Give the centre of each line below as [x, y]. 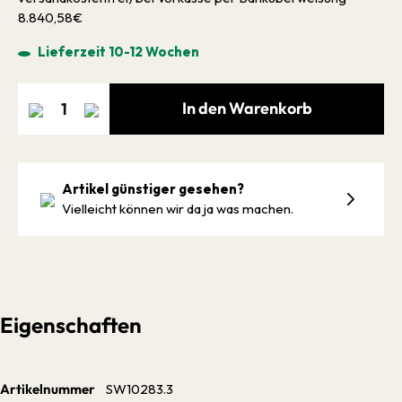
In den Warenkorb [247, 108]
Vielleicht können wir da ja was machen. [178, 208]
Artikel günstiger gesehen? [153, 188]
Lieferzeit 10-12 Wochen [117, 52]
